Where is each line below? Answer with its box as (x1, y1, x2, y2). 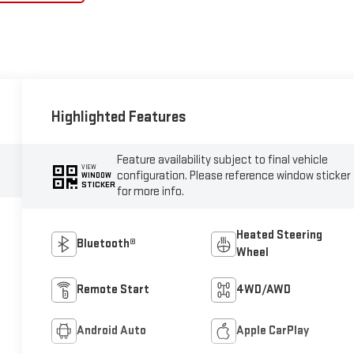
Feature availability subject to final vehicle (117, 152, 329, 168)
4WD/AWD (235, 282, 291, 298)
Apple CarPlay (235, 323, 309, 339)
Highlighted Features (51, 107, 187, 126)
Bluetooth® (77, 236, 137, 252)
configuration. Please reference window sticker (117, 168, 351, 183)
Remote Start (77, 282, 150, 298)
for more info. (117, 183, 185, 199)
